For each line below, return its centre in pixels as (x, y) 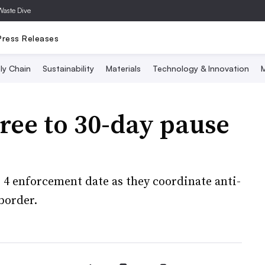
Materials (123, 68)
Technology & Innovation (201, 68)
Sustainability (68, 68)
